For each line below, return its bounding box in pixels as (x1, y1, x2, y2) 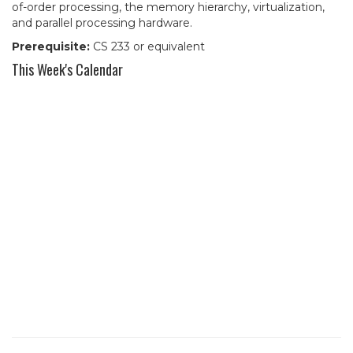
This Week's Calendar (12, 59, 123, 80)
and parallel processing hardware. (12, 16, 192, 30)
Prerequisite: (12, 39, 90, 54)
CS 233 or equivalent (90, 39, 205, 54)
